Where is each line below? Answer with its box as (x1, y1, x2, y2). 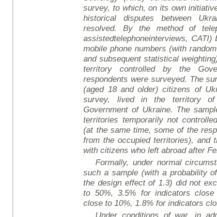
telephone (114, 33, 149, 43)
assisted (83, 33, 114, 43)
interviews (149, 33, 186, 43)
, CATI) (186, 33, 212, 43)
